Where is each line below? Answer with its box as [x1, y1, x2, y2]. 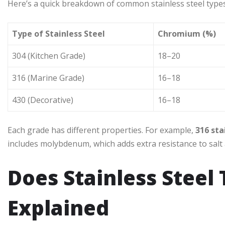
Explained [8, 194, 109, 222]
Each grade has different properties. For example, [8, 125, 195, 136]
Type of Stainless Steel [12, 28, 105, 40]
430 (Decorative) [12, 94, 73, 106]
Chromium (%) [158, 28, 216, 40]
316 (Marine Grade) [12, 72, 84, 84]
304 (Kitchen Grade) [12, 50, 85, 62]
